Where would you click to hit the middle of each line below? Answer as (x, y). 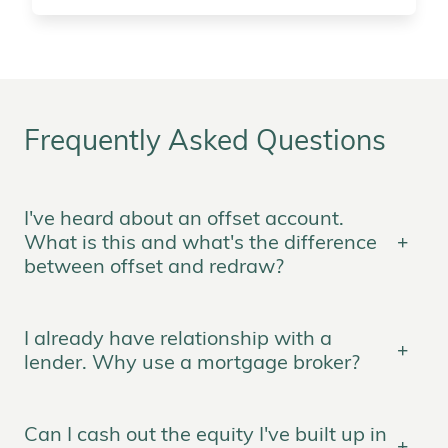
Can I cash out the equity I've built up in (205, 436)
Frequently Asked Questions (205, 143)
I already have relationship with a (178, 340)
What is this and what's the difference (200, 244)
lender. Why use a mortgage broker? (192, 364)
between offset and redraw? (154, 268)
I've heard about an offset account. (184, 220)
